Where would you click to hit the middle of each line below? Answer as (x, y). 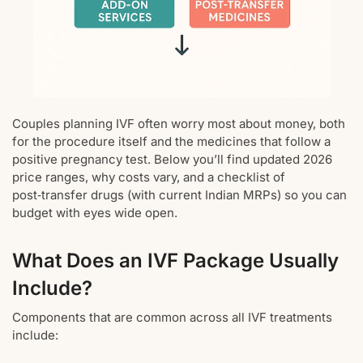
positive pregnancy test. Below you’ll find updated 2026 (172, 160)
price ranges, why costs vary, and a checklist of (149, 177)
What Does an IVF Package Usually (175, 261)
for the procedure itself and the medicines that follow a (171, 142)
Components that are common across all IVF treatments (172, 318)
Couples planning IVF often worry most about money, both (179, 124)
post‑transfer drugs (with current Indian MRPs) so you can (179, 195)
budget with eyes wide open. (95, 213)
